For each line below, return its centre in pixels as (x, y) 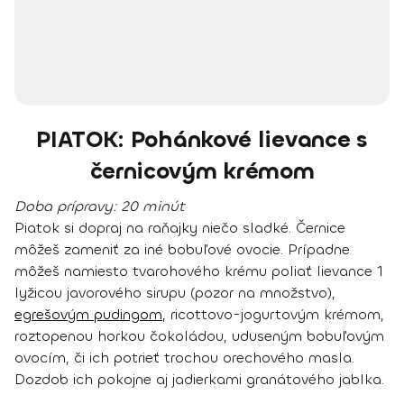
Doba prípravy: (68, 206)
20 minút (153, 206)
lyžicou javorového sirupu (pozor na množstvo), (175, 292)
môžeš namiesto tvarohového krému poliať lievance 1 (199, 271)
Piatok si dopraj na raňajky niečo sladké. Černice (180, 227)
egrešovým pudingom (88, 314)
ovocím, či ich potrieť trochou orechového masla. (184, 357)
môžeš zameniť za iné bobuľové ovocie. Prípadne (182, 249)
